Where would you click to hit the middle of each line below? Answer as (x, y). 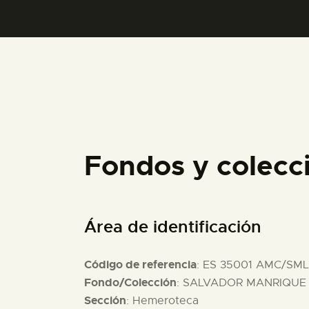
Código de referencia (140, 265)
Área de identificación (173, 227)
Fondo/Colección (130, 283)
